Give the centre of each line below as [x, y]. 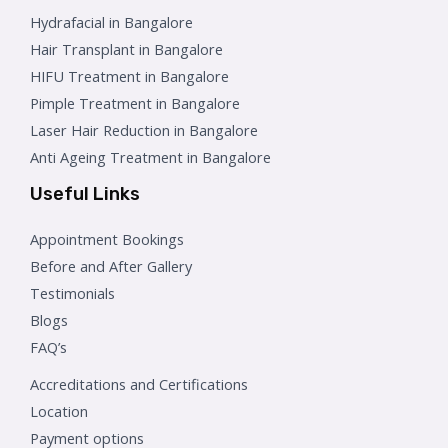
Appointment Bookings [107, 239]
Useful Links [85, 194]
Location [59, 411]
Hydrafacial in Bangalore [111, 22]
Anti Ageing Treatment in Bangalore [150, 157]
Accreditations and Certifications [139, 384]
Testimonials [72, 293]
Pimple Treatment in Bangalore [135, 103]
